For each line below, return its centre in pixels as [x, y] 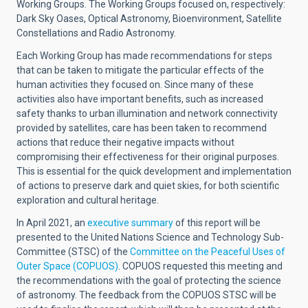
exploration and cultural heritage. [88, 200]
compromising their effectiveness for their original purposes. [148, 156]
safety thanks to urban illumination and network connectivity [147, 113]
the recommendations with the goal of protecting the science [149, 280]
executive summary [130, 222]
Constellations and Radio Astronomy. [96, 33]
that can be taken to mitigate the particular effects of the [140, 70]
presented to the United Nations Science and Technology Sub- [150, 237]
